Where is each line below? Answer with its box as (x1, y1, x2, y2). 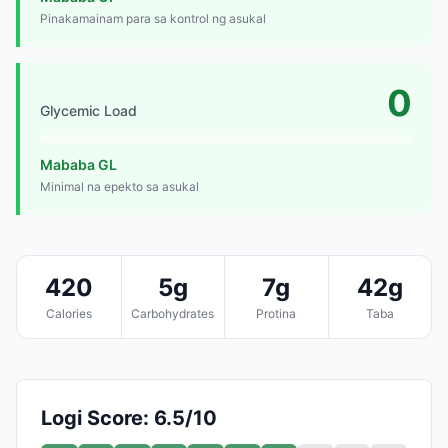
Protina (256, 305, 297, 321)
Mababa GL (40, 155, 117, 173)
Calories (45, 305, 92, 321)
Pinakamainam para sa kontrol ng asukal (40, 10, 266, 26)
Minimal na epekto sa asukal (40, 178, 199, 194)
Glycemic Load (40, 101, 137, 119)
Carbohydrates (131, 305, 215, 321)
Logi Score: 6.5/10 (41, 405, 217, 430)
